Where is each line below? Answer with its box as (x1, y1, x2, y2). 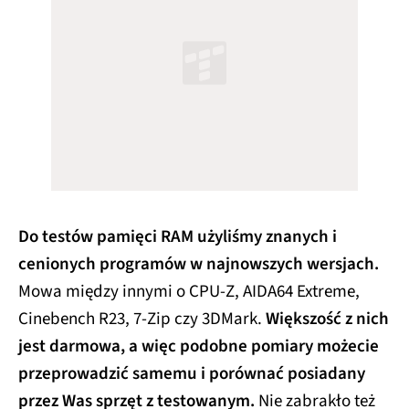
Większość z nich (262, 306, 389, 331)
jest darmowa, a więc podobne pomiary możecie (18, 333, 379, 359)
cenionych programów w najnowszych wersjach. (18, 251, 379, 277)
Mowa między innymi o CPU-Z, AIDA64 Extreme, (18, 278, 360, 304)
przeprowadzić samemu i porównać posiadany (18, 361, 365, 386)
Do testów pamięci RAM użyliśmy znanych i (18, 224, 337, 249)
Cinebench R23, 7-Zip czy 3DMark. (18, 306, 262, 331)
